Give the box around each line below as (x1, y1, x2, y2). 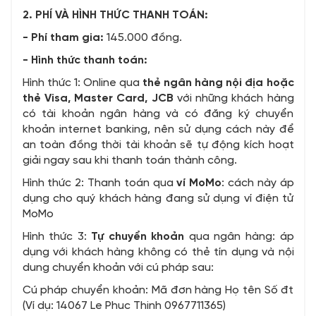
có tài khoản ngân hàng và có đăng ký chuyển (22, 108, 294, 121)
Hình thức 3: (22, 231, 92, 243)
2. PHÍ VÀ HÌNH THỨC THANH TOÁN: (22, 9, 208, 22)
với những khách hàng (176, 92, 294, 105)
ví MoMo (176, 177, 222, 190)
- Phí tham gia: (22, 32, 107, 44)
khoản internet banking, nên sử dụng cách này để (22, 123, 294, 136)
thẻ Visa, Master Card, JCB (22, 92, 177, 105)
